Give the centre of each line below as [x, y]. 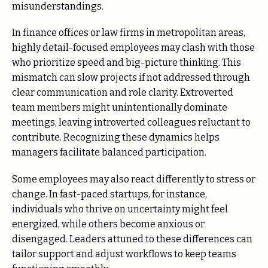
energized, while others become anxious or [108, 224]
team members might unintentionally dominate [120, 108]
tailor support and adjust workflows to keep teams [124, 254]
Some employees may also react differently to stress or [134, 179]
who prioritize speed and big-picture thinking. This [127, 63]
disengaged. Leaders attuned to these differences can [132, 239]
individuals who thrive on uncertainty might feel [120, 209]
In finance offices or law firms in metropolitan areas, [129, 33]
